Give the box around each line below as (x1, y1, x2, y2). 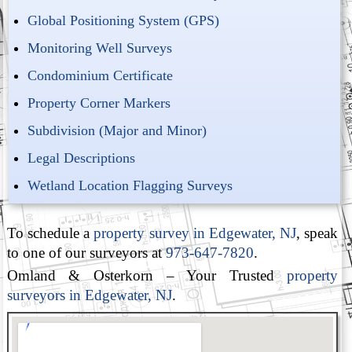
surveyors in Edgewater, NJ (6, 286, 172, 303)
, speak (296, 224, 339, 241)
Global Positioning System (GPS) (27, 13, 220, 29)
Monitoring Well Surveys (27, 40, 173, 57)
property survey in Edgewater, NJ (93, 224, 297, 241)
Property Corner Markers (27, 95, 171, 112)
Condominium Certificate (27, 68, 174, 84)
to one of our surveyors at (6, 244, 166, 261)
